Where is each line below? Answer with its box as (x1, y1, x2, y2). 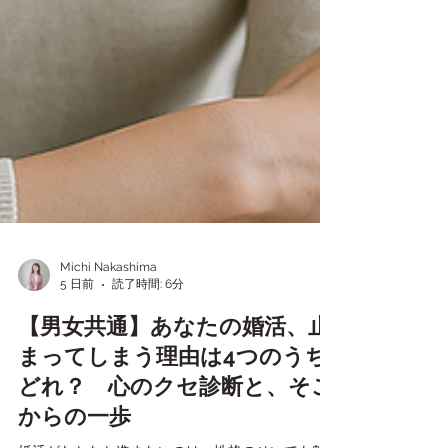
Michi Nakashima (60, 347, 157, 362)
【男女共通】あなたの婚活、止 (18, 401, 330, 427)
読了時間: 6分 (112, 365, 184, 379)
